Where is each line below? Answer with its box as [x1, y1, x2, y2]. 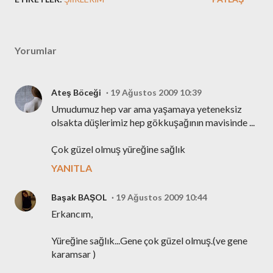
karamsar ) [51, 248, 96, 260]
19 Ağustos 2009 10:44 [116, 192, 207, 202]
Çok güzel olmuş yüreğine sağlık [51, 143, 185, 155]
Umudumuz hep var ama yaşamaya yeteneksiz [51, 103, 242, 115]
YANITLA [51, 162, 92, 174]
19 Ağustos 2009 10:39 [110, 87, 202, 97]
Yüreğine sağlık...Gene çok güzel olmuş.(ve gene [51, 235, 247, 246]
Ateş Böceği [51, 87, 101, 97]
